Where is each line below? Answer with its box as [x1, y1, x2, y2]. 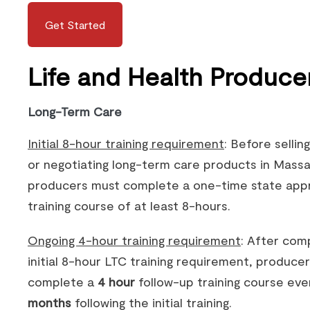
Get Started [45, 18, 105, 31]
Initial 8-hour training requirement [28, 136, 224, 151]
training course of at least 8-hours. [28, 198, 230, 213]
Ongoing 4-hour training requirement [28, 232, 241, 248]
